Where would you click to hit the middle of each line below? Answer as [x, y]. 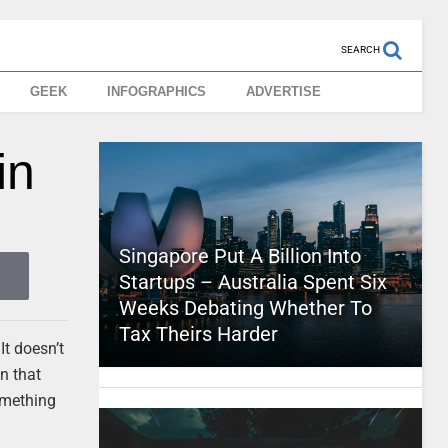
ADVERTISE [284, 91]
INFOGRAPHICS [157, 91]
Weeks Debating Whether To [245, 308]
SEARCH [360, 49]
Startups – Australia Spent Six [252, 282]
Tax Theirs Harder [198, 334]
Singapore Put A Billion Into [239, 256]
